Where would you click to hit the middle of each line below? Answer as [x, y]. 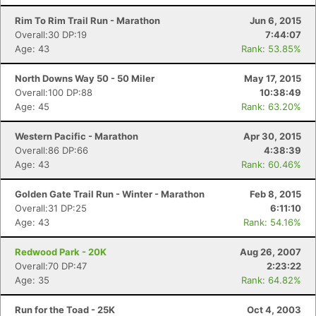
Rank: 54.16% [272, 222]
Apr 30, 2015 [272, 136]
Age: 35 [32, 280]
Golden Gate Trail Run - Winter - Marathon [110, 194]
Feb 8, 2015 [275, 194]
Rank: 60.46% [271, 164]
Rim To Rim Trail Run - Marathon [87, 20]
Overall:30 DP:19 [51, 35]
